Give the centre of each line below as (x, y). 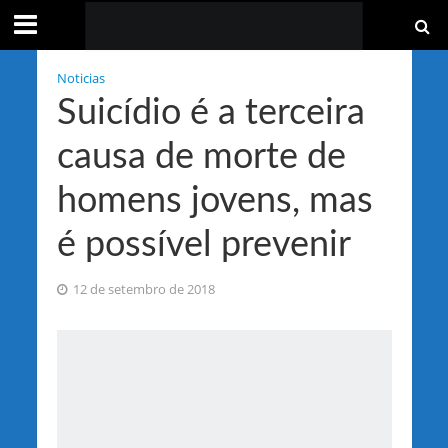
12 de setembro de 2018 (143, 289)
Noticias (80, 78)
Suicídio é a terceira (210, 113)
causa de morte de (201, 157)
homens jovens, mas (214, 201)
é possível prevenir (203, 245)
